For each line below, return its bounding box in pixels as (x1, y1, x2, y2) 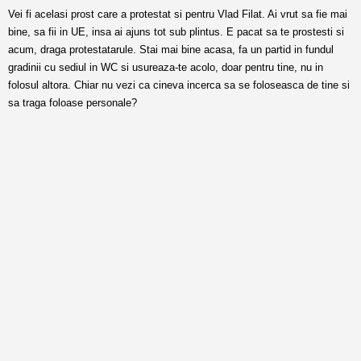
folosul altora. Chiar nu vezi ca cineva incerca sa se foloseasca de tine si (8, 79, 350, 91)
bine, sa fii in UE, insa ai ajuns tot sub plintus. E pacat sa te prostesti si (8, 26, 344, 38)
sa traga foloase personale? (8, 97, 137, 109)
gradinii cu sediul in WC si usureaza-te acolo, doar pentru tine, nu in (8, 61, 323, 73)
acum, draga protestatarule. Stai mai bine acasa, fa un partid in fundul (8, 44, 334, 56)
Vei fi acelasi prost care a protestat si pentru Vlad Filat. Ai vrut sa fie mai (8, 8, 347, 20)
